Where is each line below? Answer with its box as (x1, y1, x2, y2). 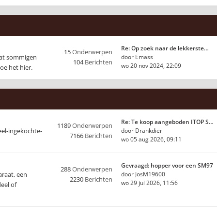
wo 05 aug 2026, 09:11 (121, 135, 182, 143)
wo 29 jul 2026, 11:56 (121, 179, 178, 187)
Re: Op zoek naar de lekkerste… (121, 44, 209, 52)
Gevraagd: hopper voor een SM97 (121, 161, 213, 170)
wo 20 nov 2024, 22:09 (121, 62, 181, 70)
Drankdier (135, 126, 162, 135)
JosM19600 (135, 170, 165, 178)
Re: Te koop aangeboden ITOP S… (121, 118, 214, 126)
